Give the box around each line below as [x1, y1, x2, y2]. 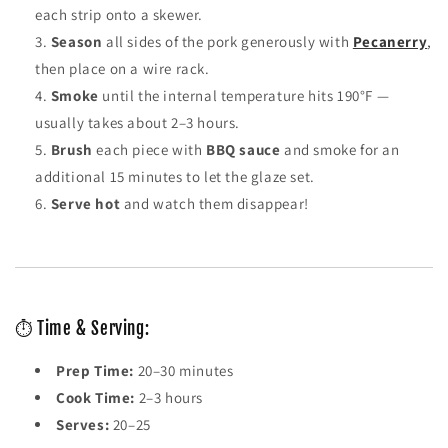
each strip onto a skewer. [35, 5, 204, 25]
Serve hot [50, 194, 121, 214]
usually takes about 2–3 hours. [35, 113, 241, 133]
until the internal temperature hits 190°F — [98, 86, 390, 106]
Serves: [56, 415, 110, 435]
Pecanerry [352, 32, 428, 52]
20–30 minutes [134, 361, 234, 381]
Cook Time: [56, 388, 135, 408]
